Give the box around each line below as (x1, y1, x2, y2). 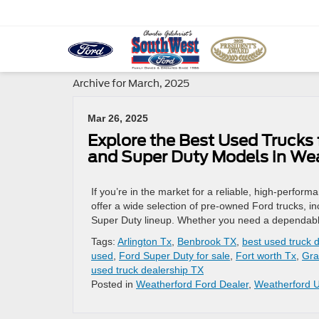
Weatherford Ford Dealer (136, 278, 249, 290)
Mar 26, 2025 (88, 113, 148, 124)
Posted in (91, 278, 136, 290)
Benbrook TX (177, 236, 236, 247)
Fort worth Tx (236, 250, 296, 261)
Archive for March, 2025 (73, 78, 189, 89)
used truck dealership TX (91, 264, 204, 276)
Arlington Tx (117, 236, 172, 247)
